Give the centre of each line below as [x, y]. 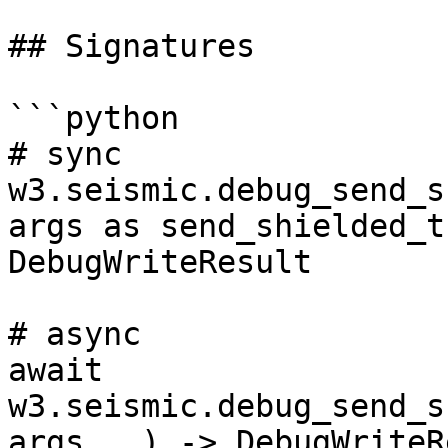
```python [93, 118]
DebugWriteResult [160, 262]
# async [74, 334]
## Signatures [131, 46]
